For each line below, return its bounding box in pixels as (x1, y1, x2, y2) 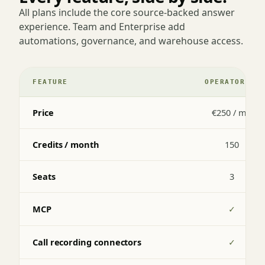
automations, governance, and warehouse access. (19, 34, 243, 47)
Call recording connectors (33, 236, 142, 248)
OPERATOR (205, 78, 245, 86)
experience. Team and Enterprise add (19, 20, 185, 33)
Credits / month (33, 138, 99, 150)
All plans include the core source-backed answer (19, 6, 235, 19)
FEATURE (33, 78, 68, 86)
